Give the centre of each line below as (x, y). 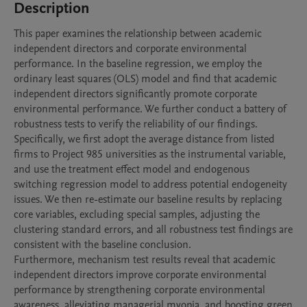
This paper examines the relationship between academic (138, 34)
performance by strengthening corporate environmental (139, 290)
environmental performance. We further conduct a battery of (150, 109)
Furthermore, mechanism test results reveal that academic (145, 260)
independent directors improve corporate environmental (140, 275)
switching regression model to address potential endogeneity (150, 184)
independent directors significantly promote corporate (135, 94)
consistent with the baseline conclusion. (102, 245)
